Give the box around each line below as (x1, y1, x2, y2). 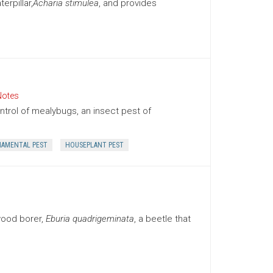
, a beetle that (133, 213, 191, 224)
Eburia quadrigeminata (45, 213, 134, 224)
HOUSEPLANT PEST (65, 141, 124, 149)
